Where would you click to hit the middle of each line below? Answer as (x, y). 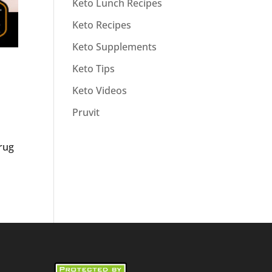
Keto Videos (100, 90)
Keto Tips (94, 68)
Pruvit (86, 112)
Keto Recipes (102, 25)
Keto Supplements (115, 46)
